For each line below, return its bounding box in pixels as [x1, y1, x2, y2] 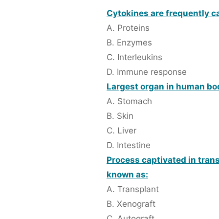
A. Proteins [107, 23, 150, 33]
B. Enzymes [107, 38, 152, 48]
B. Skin [107, 111, 133, 121]
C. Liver [107, 126, 136, 136]
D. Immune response [107, 67, 187, 77]
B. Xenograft [107, 199, 155, 209]
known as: [107, 170, 148, 180]
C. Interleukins [107, 52, 162, 63]
